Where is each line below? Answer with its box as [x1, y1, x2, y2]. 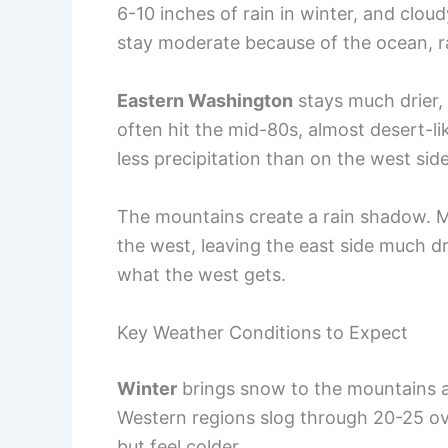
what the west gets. [117, 263, 286, 285]
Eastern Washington [117, 90, 293, 112]
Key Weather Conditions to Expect [117, 321, 408, 343]
